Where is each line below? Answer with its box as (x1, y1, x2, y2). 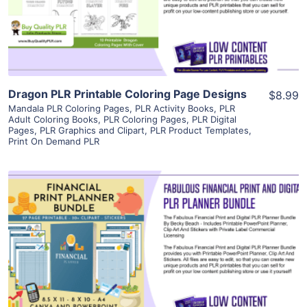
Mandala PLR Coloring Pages (8, 103, 130, 114)
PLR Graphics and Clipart (40, 125, 145, 136)
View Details (119, 223, 188, 238)
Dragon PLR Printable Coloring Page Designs (8, 87, 247, 101)
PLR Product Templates (150, 125, 249, 136)
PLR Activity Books (135, 103, 214, 114)
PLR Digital (192, 114, 236, 125)
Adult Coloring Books (8, 114, 98, 125)
